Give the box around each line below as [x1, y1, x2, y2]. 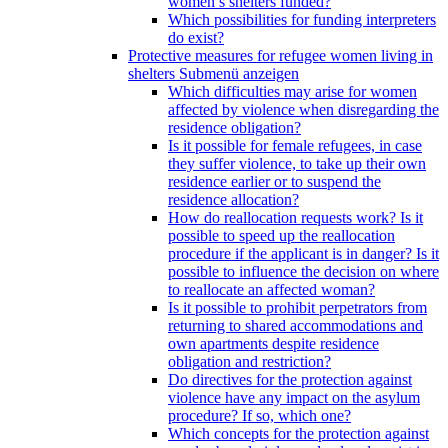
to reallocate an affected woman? [168, 281, 375, 298]
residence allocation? [168, 191, 299, 208]
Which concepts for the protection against [168, 425, 429, 442]
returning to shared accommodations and [168, 317, 423, 334]
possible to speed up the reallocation [168, 227, 395, 244]
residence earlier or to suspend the [168, 173, 381, 190]
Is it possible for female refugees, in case [168, 137, 422, 154]
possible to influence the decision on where [168, 263, 439, 280]
